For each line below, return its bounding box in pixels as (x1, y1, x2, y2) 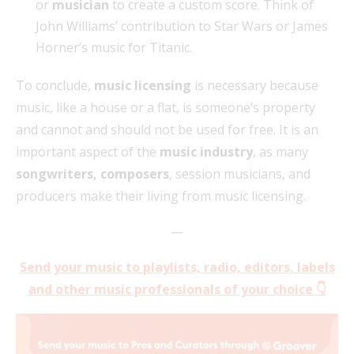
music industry (160, 143, 253, 161)
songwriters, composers (16, 165, 169, 183)
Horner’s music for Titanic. (36, 39, 192, 57)
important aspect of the (16, 143, 160, 161)
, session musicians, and (169, 165, 311, 183)
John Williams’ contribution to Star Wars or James (36, 17, 328, 36)
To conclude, (16, 77, 94, 95)
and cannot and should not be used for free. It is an (16, 121, 318, 139)
